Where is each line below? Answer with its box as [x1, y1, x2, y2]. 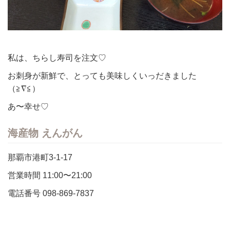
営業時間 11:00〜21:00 [8, 170, 92, 180]
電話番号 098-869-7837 [8, 188, 94, 198]
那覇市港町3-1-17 [8, 152, 72, 162]
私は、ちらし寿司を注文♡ [8, 52, 106, 62]
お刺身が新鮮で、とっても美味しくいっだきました [8, 70, 197, 80]
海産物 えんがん [8, 127, 83, 139]
